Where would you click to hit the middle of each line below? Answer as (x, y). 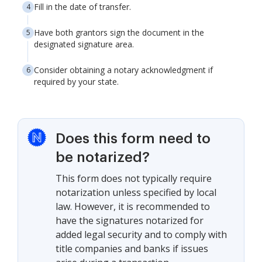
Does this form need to (133, 139)
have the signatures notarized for (130, 220)
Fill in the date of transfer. (82, 7)
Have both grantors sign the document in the (119, 32)
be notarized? (103, 157)
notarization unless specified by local (136, 192)
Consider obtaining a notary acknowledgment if (123, 70)
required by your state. (76, 82)
